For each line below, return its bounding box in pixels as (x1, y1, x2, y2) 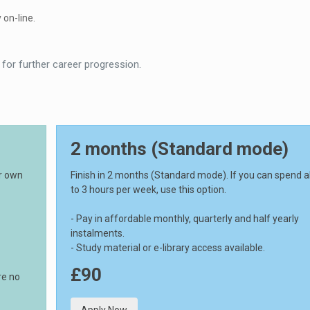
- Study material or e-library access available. (70, 242, 265, 253)
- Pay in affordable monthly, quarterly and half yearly (70, 213, 299, 224)
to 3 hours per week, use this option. (70, 184, 226, 195)
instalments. (70, 228, 125, 239)
